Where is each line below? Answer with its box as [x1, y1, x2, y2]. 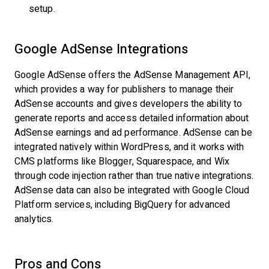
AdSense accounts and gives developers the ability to [14, 98, 243, 109]
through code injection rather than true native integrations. [14, 171, 253, 181]
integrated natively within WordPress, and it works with [14, 142, 244, 152]
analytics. [14, 214, 53, 224]
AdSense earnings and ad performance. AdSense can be [14, 127, 253, 138]
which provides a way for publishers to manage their [14, 84, 234, 94]
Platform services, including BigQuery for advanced [14, 199, 230, 210]
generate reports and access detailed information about [14, 113, 249, 123]
